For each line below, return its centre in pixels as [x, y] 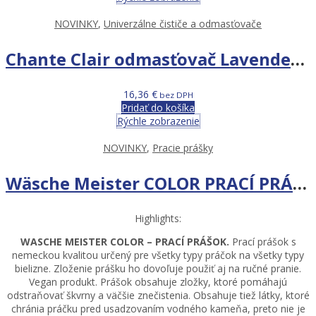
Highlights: [158, 218]
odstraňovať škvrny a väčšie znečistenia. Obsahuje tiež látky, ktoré [158, 295]
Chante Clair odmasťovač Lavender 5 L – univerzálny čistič [298, 59]
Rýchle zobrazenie [158, 121]
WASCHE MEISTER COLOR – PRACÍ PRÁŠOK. [126, 241]
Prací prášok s [264, 241]
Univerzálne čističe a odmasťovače [183, 23]
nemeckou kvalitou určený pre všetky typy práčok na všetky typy [158, 255]
